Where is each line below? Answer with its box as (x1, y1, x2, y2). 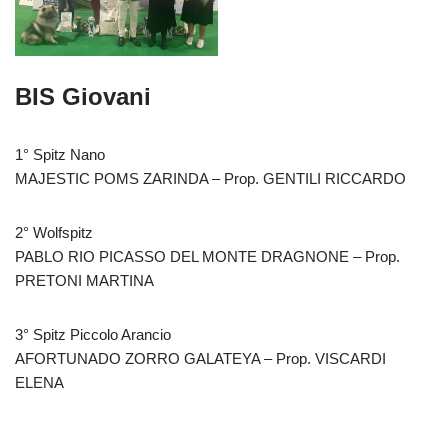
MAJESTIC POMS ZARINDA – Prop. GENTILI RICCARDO (15, 170, 406, 188)
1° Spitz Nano (15, 146, 105, 164)
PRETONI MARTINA (15, 272, 154, 290)
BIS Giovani (15, 83, 151, 111)
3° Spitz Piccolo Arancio (15, 326, 171, 344)
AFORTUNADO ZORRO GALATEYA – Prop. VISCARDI (15, 350, 386, 368)
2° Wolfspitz (15, 224, 93, 242)
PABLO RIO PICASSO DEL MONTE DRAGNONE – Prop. (15, 248, 400, 266)
